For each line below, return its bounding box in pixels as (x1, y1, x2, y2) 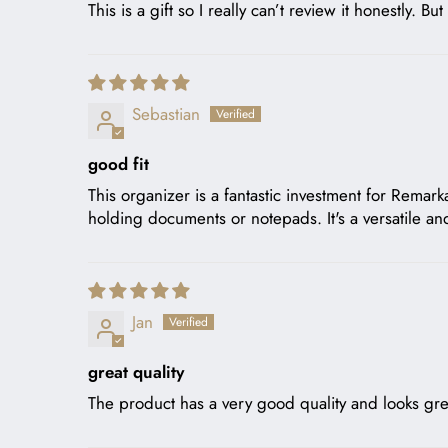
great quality (88, 359, 184, 384)
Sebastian (132, 101, 200, 126)
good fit (88, 151, 149, 176)
